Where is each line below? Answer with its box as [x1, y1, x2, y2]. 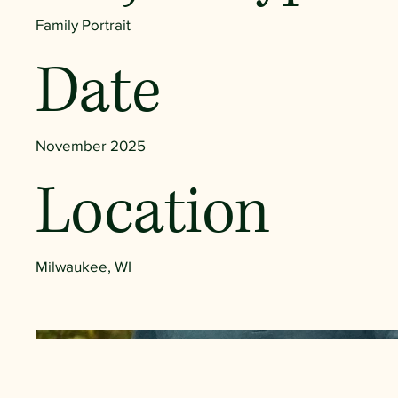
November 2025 [36, 136, 146, 154]
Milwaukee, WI [36, 257, 131, 275]
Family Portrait [36, 15, 131, 33]
